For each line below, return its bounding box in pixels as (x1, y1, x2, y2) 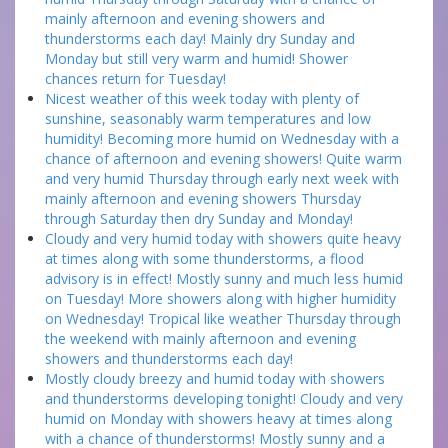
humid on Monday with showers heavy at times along (45, 409, 392, 428)
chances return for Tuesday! (45, 69, 226, 88)
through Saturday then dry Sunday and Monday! (45, 209, 353, 228)
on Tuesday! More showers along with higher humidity (45, 289, 396, 308)
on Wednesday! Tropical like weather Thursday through (45, 309, 401, 328)
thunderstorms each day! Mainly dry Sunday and (45, 29, 355, 48)
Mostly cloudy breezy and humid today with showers (45, 369, 385, 388)
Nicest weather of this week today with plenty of (45, 89, 359, 108)
